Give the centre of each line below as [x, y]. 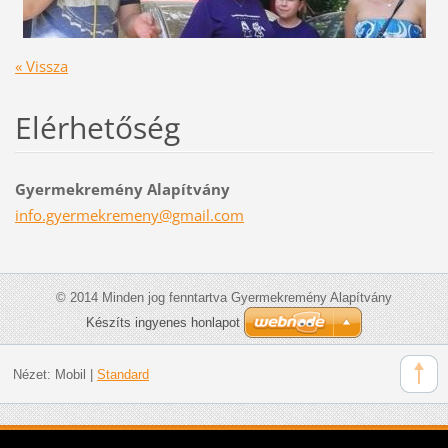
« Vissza [41, 65]
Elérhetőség [97, 127]
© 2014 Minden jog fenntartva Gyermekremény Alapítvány [224, 297]
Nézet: [33, 375]
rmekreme [105, 214]
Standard [122, 375]
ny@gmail [175, 214]
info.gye [42, 214]
